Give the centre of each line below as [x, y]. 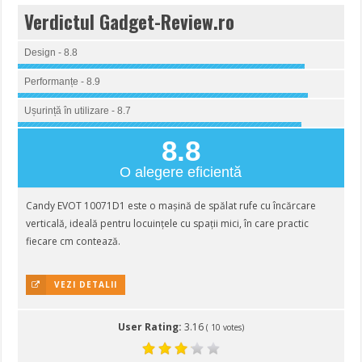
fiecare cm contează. [74, 241]
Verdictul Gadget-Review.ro [130, 22]
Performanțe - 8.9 [63, 82]
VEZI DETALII [86, 284]
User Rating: [151, 327]
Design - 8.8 [51, 53]
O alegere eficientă [181, 172]
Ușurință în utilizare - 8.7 [78, 111]
